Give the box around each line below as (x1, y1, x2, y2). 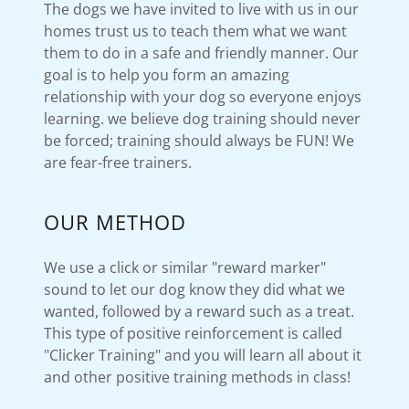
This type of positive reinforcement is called (44, 322, 342, 343)
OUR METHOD (44, 207, 186, 236)
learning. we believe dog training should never (44, 108, 361, 129)
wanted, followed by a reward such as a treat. (44, 300, 354, 321)
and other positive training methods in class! (44, 366, 354, 387)
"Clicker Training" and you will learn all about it (44, 344, 362, 365)
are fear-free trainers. (44, 152, 192, 173)
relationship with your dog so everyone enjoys (44, 86, 362, 107)
